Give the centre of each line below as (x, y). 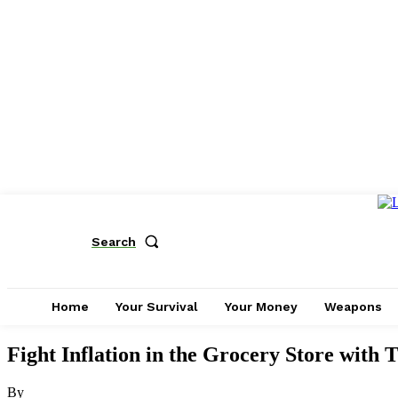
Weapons (353, 306)
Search (114, 241)
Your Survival (157, 306)
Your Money (261, 306)
